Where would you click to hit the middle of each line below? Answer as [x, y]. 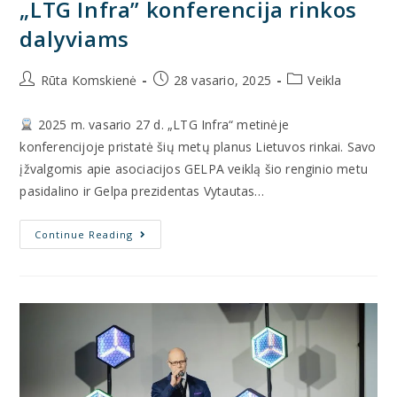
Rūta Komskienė [89, 80]
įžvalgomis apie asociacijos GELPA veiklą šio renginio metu [194, 168]
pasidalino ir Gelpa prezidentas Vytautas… [142, 191]
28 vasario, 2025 [222, 80]
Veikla [325, 80]
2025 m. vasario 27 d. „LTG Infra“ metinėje [161, 124]
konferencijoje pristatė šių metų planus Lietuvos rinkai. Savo [198, 146]
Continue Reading [84, 234]
